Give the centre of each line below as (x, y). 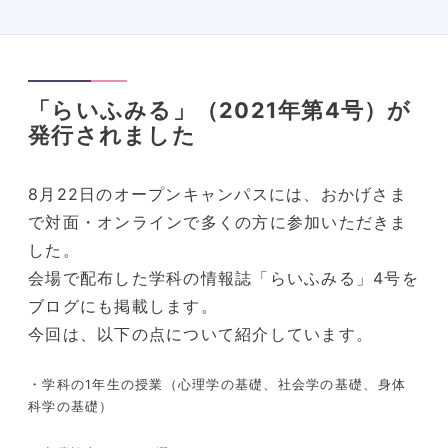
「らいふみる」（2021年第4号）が (220, 110)
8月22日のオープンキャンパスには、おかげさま (217, 194)
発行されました (112, 135)
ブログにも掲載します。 (123, 306)
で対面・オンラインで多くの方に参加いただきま (218, 222)
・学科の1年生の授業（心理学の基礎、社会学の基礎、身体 (217, 384)
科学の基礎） (71, 406)
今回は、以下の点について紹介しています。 (201, 334)
